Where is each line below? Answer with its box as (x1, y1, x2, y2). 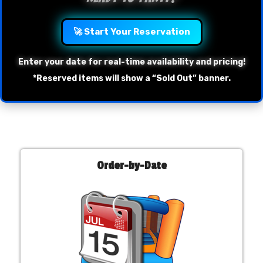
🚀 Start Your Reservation (73, 26, 190, 37)
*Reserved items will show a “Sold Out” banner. (32, 73, 231, 83)
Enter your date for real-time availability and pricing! (18, 57, 245, 67)
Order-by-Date (96, 159, 167, 172)
